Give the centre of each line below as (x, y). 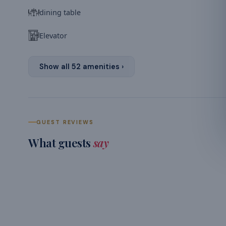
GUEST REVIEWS (65, 122)
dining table (60, 12)
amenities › (102, 67)
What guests (61, 143)
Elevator (53, 35)
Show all (55, 67)
